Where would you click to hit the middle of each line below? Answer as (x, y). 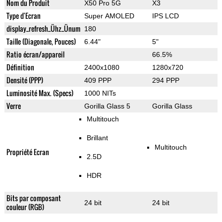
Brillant (98, 138)
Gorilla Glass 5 (107, 106)
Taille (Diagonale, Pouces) (41, 42)
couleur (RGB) (25, 207)
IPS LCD (165, 16)
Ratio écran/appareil (35, 55)
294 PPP (166, 81)
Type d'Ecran (23, 16)
